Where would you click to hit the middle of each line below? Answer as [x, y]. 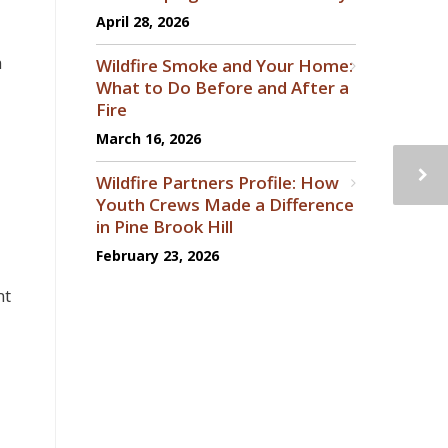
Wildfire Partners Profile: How [217, 183]
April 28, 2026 [142, 22]
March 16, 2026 [148, 139]
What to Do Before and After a [222, 88]
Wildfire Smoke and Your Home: [224, 66]
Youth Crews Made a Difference [225, 205]
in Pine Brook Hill [164, 227]
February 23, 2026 [157, 256]
